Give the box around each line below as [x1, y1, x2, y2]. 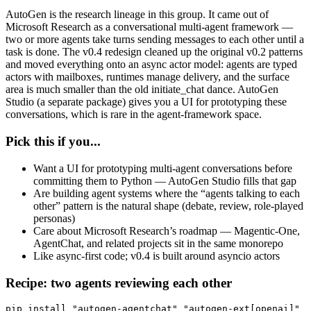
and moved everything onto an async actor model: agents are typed [6, 58, 297, 71]
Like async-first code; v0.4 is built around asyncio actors [33, 249, 280, 262]
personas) [33, 212, 75, 224]
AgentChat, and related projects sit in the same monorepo [33, 237, 283, 249]
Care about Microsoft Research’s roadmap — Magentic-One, [33, 224, 300, 237]
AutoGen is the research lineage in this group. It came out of [6, 8, 269, 21]
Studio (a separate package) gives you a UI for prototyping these [6, 96, 287, 108]
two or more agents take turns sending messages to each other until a [6, 33, 304, 46]
